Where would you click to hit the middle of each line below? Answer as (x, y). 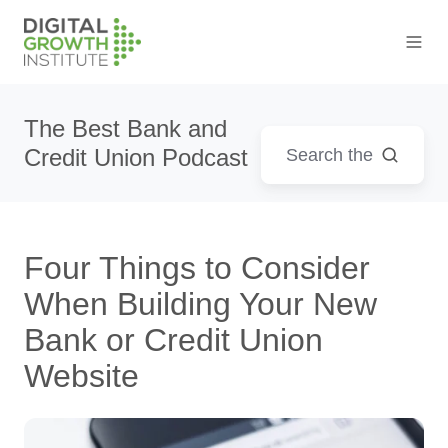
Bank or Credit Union (173, 340)
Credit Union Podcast (136, 158)
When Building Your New (200, 304)
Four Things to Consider (197, 268)
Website (81, 376)
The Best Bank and (125, 129)
